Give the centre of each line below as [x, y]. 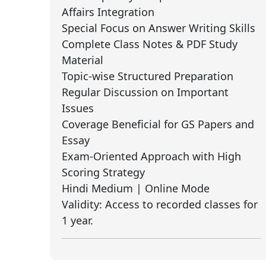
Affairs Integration [108, 12]
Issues [78, 108]
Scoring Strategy [103, 172]
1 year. [77, 220]
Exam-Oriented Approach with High [151, 156]
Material [83, 60]
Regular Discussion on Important [145, 92]
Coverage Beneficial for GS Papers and [158, 124]
